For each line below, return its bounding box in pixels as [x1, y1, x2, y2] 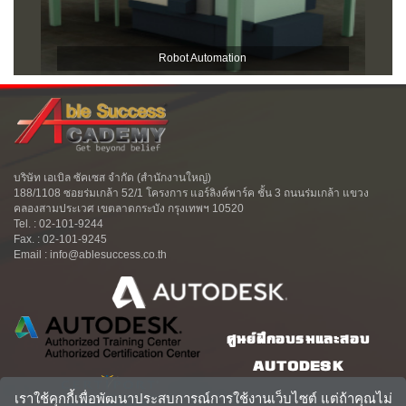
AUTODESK [253, 358, 343, 378]
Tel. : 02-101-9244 [14, 217, 103, 230]
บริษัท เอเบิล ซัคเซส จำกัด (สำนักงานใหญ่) [14, 171, 211, 184]
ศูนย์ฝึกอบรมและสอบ [227, 331, 370, 351]
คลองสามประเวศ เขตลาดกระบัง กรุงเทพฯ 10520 [14, 202, 244, 215]
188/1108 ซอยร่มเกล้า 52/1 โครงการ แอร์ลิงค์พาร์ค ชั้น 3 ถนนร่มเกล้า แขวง [14, 187, 369, 199]
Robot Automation [159, 52, 247, 64]
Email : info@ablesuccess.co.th [14, 248, 167, 261]
